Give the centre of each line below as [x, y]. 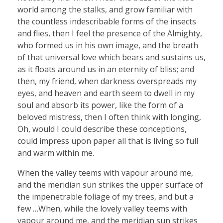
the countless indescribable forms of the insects [107, 21]
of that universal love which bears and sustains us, [111, 57]
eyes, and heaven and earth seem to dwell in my [106, 93]
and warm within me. [56, 153]
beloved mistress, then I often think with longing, [109, 117]
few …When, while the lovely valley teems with [102, 208]
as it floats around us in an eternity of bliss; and [106, 69]
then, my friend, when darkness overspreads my [107, 81]
